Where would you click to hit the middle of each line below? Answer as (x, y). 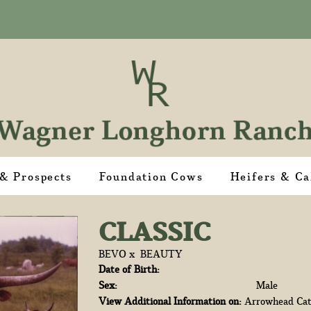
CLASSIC (154, 231)
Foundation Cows (151, 176)
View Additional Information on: (170, 301)
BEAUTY (161, 254)
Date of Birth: (129, 269)
